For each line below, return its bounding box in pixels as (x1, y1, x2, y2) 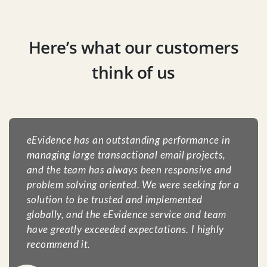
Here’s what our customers (28, 36, 239, 59)
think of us (92, 61, 175, 84)
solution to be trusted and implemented (27, 195, 203, 206)
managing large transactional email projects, (27, 150, 226, 161)
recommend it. (27, 240, 91, 250)
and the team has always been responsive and (27, 165, 231, 176)
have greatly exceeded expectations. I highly (27, 225, 224, 235)
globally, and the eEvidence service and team (27, 210, 226, 221)
